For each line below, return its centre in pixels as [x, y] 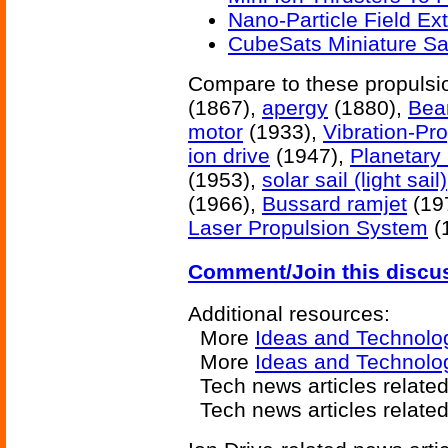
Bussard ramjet [334, 203]
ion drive [229, 155]
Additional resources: [289, 313]
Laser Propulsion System [308, 227]
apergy [295, 107]
